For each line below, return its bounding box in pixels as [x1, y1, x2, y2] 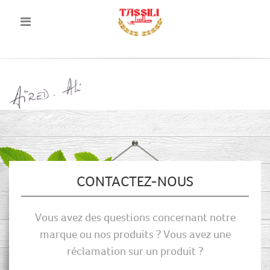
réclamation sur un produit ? [67, 244, 203, 258]
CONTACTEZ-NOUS [77, 173, 193, 190]
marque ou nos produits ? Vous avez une [39, 227, 231, 241]
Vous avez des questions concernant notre [34, 210, 236, 224]
